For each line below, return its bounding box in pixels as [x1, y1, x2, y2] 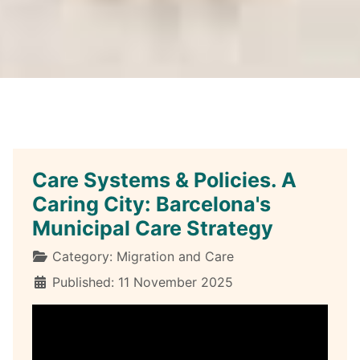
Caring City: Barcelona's [32, 191, 271, 216]
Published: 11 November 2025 [52, 273, 233, 290]
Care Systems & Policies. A [32, 167, 297, 192]
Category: [48, 247, 117, 264]
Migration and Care [117, 247, 234, 264]
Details [31, 247, 75, 264]
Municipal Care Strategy [32, 215, 273, 240]
